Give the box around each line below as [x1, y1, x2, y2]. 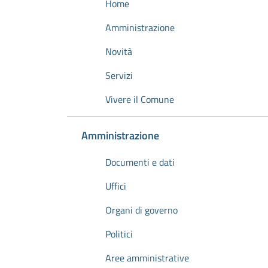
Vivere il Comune [105, 92, 174, 106]
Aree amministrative [105, 251, 189, 265]
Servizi [105, 68, 133, 83]
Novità [105, 44, 132, 59]
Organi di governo [105, 203, 178, 217]
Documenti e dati [105, 155, 175, 169]
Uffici [105, 179, 126, 193]
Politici [105, 227, 133, 241]
